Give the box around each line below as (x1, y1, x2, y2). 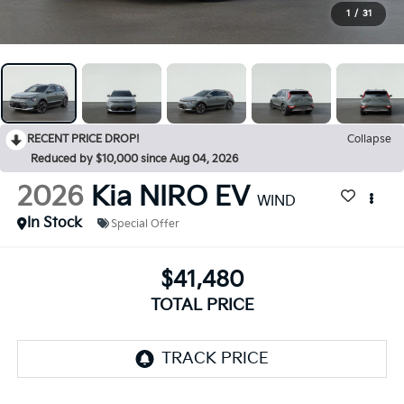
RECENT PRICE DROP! (27, 133, 140, 147)
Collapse (347, 133, 391, 147)
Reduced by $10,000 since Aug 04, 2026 (31, 152, 238, 167)
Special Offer (110, 216, 179, 231)
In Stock (26, 215, 82, 233)
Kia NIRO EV (90, 181, 250, 215)
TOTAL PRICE (150, 295, 254, 315)
